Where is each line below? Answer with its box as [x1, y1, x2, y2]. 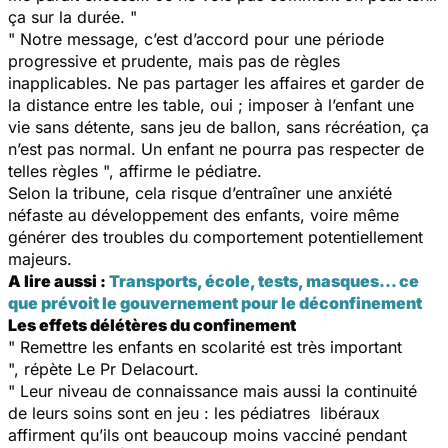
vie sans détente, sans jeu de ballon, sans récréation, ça [8, 116, 429, 137]
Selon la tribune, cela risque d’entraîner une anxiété [8, 182, 392, 203]
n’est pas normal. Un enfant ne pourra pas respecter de [8, 138, 424, 159]
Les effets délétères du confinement [8, 314, 296, 335]
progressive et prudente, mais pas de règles [8, 50, 340, 71]
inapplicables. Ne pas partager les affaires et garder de [8, 72, 424, 93]
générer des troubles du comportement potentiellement [8, 226, 423, 247]
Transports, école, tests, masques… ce [109, 270, 419, 291]
